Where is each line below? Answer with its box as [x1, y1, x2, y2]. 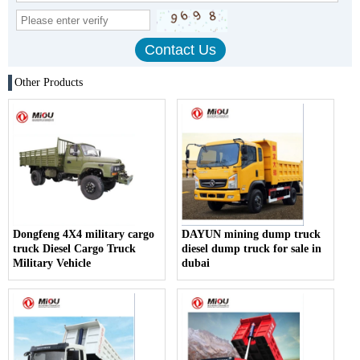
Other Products [14, 76, 83, 89]
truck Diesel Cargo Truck [13, 243, 136, 256]
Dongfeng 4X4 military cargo [13, 228, 154, 241]
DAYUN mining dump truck [182, 228, 321, 241]
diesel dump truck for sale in [182, 243, 322, 256]
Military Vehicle [13, 257, 91, 270]
